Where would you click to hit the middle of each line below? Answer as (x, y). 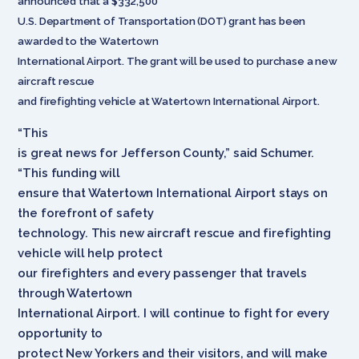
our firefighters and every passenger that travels (163, 273)
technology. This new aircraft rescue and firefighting (174, 233)
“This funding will (69, 173)
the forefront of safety (86, 213)
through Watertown (75, 293)
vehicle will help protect (90, 253)
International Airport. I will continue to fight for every (173, 313)
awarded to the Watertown (88, 41)
